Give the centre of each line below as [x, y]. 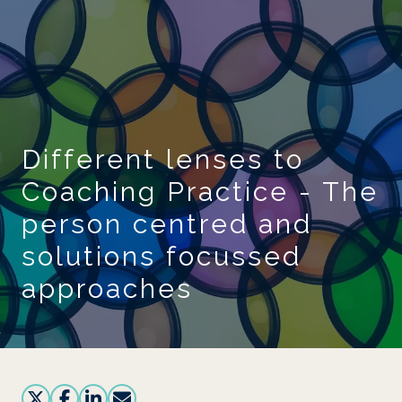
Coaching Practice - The [200, 192]
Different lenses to [163, 159]
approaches [107, 288]
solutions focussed [162, 256]
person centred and [167, 224]
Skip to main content [200, 20]
